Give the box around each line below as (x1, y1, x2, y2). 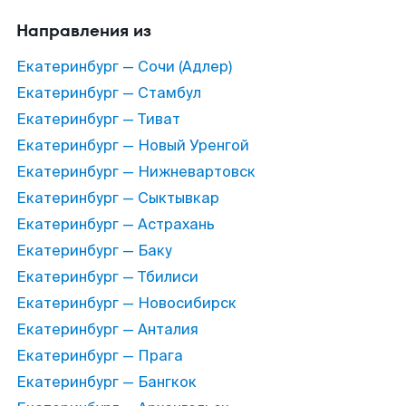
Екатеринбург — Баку (16, 241, 172, 260)
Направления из (16, 19, 151, 42)
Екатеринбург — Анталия (16, 320, 198, 339)
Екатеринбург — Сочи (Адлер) (16, 57, 232, 76)
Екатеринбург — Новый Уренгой (16, 136, 249, 155)
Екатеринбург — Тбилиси (16, 267, 198, 286)
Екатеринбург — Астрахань (16, 215, 215, 234)
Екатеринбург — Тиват (16, 110, 180, 129)
